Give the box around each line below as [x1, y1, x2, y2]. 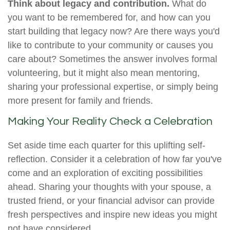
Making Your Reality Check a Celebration [8, 116, 213, 128]
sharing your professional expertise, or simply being [8, 82, 218, 92]
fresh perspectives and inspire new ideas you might [8, 209, 217, 220]
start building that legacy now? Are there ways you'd [8, 26, 220, 37]
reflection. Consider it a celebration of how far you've [8, 154, 222, 165]
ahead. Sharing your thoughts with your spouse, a [8, 182, 211, 193]
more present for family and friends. [8, 95, 153, 106]
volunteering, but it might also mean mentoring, [8, 68, 200, 79]
